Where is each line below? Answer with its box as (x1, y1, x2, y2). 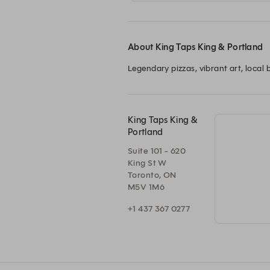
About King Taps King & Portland (128, 42, 263, 52)
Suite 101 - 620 (128, 146, 186, 156)
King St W (128, 158, 167, 168)
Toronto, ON (128, 170, 177, 180)
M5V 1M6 (128, 182, 165, 192)
